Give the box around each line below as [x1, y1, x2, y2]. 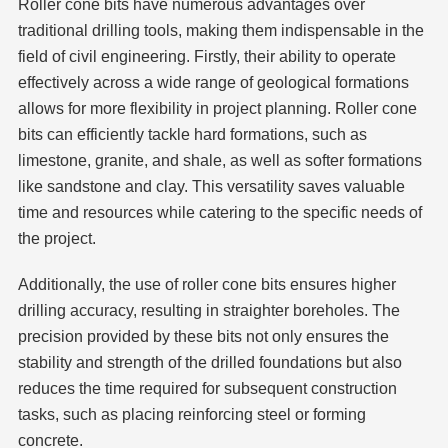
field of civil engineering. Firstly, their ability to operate [17, 48, 396, 66]
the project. [17, 230, 96, 248]
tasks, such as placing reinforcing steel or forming [17, 406, 366, 424]
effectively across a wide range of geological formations [17, 74, 409, 92]
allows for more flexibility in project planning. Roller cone [17, 100, 417, 118]
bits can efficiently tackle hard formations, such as [17, 126, 367, 144]
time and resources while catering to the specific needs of [17, 204, 422, 222]
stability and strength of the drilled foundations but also [17, 354, 402, 372]
